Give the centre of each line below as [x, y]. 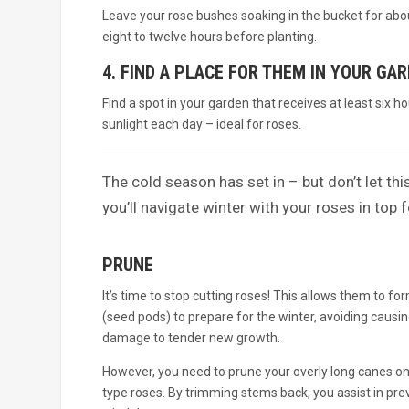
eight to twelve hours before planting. [209, 37]
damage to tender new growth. [191, 338]
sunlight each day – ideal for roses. [201, 125]
